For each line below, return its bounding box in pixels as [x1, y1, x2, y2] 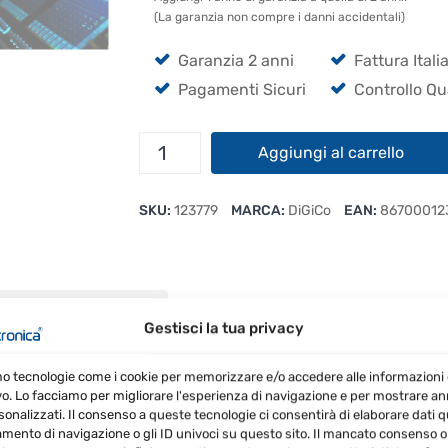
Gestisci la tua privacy [143, 319, 304, 337]
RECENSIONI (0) [38, 305, 128, 320]
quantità [140, 182, 193, 200]
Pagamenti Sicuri [178, 80, 306, 100]
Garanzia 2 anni [178, 51, 294, 71]
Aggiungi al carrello [258, 143, 404, 163]
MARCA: [231, 202, 288, 220]
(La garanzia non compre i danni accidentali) [154, 10, 405, 25]
